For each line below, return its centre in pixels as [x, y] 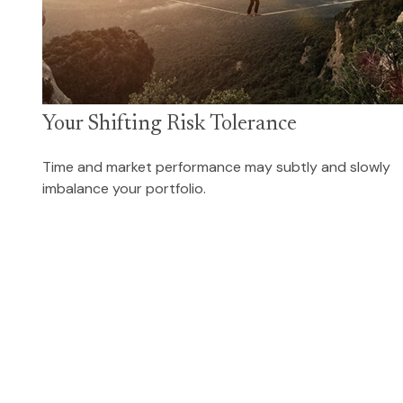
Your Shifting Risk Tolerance [169, 124]
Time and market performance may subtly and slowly [216, 166]
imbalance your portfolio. [124, 188]
